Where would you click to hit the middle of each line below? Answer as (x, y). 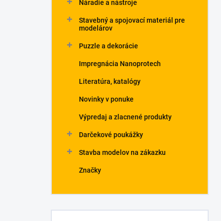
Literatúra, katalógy (110, 81)
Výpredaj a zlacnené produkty (125, 117)
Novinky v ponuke (106, 99)
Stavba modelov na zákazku (122, 152)
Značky (90, 170)
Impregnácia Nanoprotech (120, 64)
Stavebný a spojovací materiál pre (132, 20)
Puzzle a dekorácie (109, 46)
